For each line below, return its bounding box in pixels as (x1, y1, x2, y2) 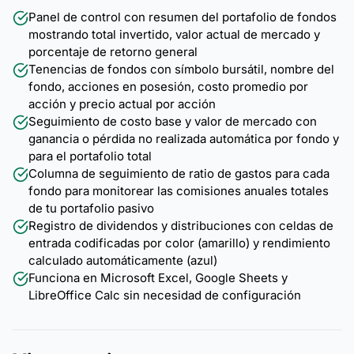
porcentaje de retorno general (28, 43, 198, 59)
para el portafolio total (28, 148, 152, 164)
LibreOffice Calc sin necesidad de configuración (28, 287, 301, 303)
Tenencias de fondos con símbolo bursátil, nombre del (28, 61, 334, 77)
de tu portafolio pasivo (28, 200, 154, 216)
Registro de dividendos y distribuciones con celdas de (28, 217, 333, 233)
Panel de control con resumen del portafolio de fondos (28, 9, 337, 24)
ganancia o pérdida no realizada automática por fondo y (28, 130, 339, 146)
